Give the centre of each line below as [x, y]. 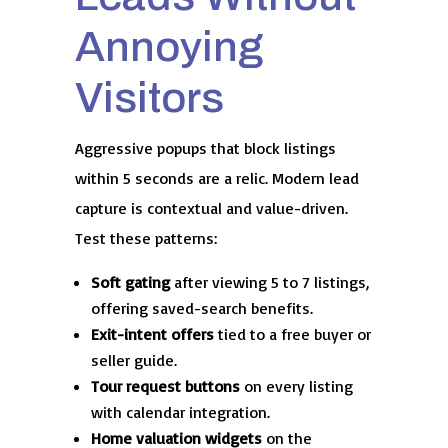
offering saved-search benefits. [201, 307]
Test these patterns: [145, 237]
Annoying [168, 46]
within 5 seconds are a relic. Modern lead [216, 177]
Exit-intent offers [152, 333]
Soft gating [130, 281]
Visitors [149, 97]
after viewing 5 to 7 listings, [269, 281]
